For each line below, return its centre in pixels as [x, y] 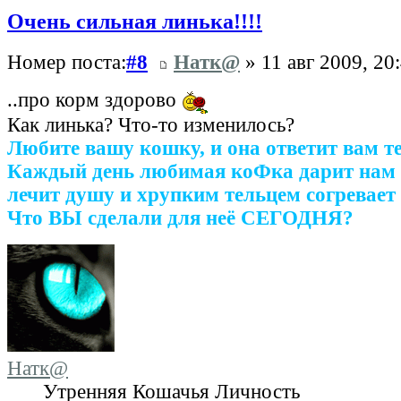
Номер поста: [67, 62]
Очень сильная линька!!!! [135, 21]
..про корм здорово [94, 99]
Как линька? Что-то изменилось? [151, 124]
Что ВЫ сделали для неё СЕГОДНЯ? [180, 218]
